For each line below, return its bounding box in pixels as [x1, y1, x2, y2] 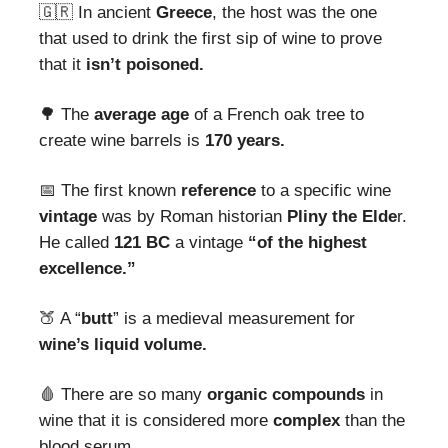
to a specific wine [256, 181, 391, 201]
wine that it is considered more [39, 411, 273, 431]
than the [340, 411, 405, 431]
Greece [156, 3, 212, 23]
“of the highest [248, 233, 367, 253]
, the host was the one [212, 3, 377, 23]
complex [273, 411, 340, 431]
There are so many [61, 385, 207, 405]
